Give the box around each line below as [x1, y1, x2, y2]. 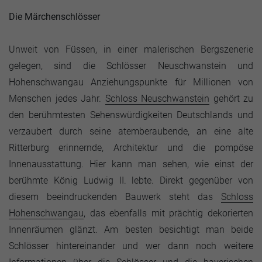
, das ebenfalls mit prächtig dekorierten [84, 208, 253, 219]
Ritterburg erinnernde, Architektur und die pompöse [9, 142, 253, 153]
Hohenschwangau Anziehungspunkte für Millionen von [9, 77, 253, 88]
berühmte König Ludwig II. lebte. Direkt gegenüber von [9, 175, 253, 186]
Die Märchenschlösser [9, 11, 100, 22]
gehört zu [209, 93, 253, 104]
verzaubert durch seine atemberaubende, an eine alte [9, 126, 253, 137]
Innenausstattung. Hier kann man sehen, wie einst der [9, 158, 253, 170]
